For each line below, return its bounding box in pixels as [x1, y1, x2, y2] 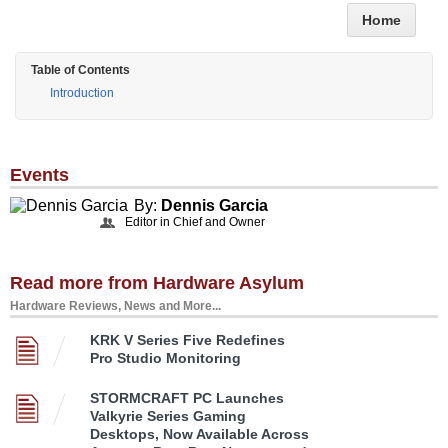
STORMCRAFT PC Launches [90, 390, 284, 407]
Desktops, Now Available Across [90, 426, 309, 443]
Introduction [50, 86, 114, 101]
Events [10, 165, 69, 186]
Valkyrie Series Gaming [90, 408, 246, 425]
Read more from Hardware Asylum [10, 273, 304, 294]
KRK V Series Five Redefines [90, 332, 285, 349]
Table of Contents [31, 63, 130, 78]
